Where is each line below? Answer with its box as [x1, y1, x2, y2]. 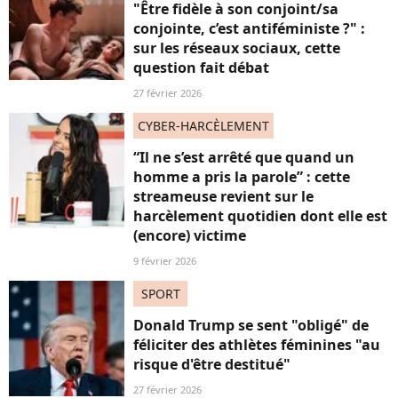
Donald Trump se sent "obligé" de [133, 315, 369, 336]
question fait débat [133, 58, 269, 78]
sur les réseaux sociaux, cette [133, 38, 340, 59]
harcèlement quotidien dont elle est [133, 206, 387, 227]
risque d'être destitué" [133, 354, 291, 375]
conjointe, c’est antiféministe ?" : [133, 19, 365, 39]
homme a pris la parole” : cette [133, 167, 350, 187]
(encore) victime [133, 226, 246, 246]
